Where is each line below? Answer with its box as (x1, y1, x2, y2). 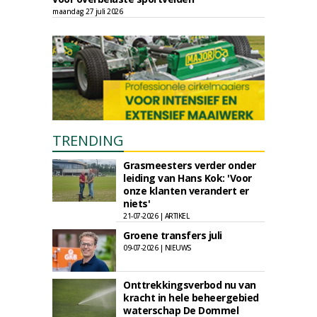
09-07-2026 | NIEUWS (123, 243, 192, 253)
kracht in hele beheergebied (123, 291, 259, 304)
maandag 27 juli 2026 (52, 6, 122, 16)
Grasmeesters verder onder (123, 158, 256, 172)
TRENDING (52, 131, 124, 150)
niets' (123, 197, 150, 210)
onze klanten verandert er (123, 184, 249, 197)
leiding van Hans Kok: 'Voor (123, 171, 252, 185)
